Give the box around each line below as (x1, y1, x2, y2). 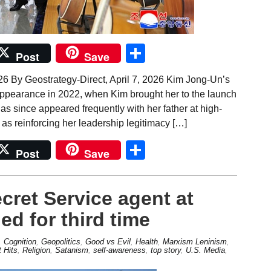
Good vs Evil (85, 237, 131, 246)
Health (135, 237, 158, 246)
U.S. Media (185, 245, 225, 255)
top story (150, 245, 181, 255)
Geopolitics (41, 237, 80, 246)
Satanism (54, 245, 88, 255)
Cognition (3, 237, 36, 246)
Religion (22, 245, 50, 255)
